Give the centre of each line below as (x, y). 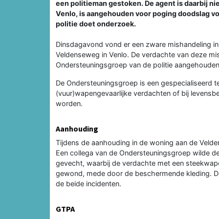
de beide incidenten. (88, 183)
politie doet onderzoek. (96, 23)
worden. (69, 103)
